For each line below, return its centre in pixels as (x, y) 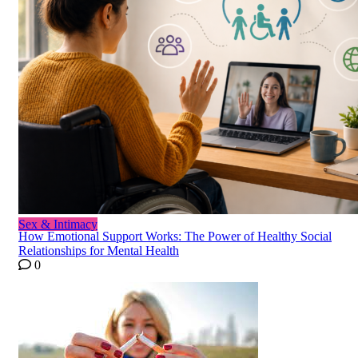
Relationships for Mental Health (99, 251)
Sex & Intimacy (58, 225)
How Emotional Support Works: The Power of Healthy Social (175, 237)
